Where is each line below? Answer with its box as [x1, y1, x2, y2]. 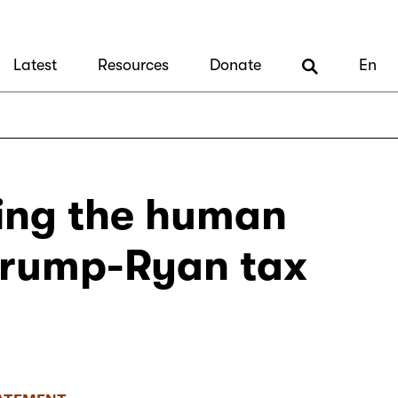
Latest [13, 56, 57, 75]
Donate [210, 56, 261, 75]
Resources [98, 56, 169, 75]
